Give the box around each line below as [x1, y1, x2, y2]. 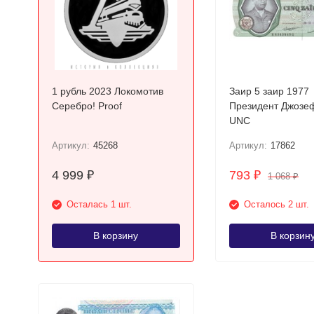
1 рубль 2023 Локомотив [51, 86, 163, 97]
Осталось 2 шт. [243, 199, 309, 210]
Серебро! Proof [51, 100, 122, 111]
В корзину [93, 230, 138, 241]
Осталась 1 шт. [66, 199, 132, 210]
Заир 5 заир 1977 [228, 86, 309, 97]
